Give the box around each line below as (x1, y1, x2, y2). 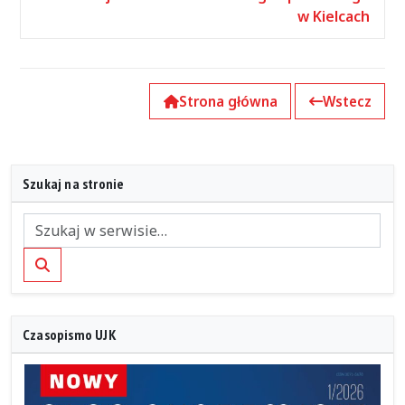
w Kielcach (297, 6, 370, 27)
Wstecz (322, 92, 372, 111)
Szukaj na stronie (23, 174, 125, 193)
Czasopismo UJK (23, 325, 117, 344)
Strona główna (178, 92, 278, 111)
